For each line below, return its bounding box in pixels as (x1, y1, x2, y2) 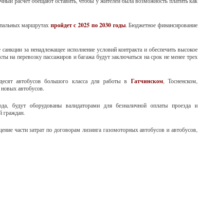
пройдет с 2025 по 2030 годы (50, 21, 126, 29)
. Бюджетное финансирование (125, 21, 198, 29)
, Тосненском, (163, 77, 198, 85)
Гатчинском (127, 77, 163, 85)
